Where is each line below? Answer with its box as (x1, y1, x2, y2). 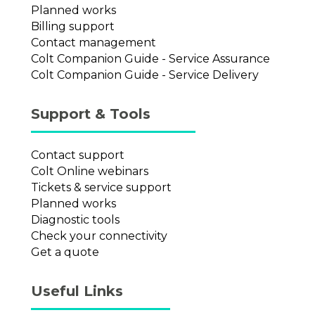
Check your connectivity (31, 229, 167, 243)
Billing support (31, 19, 115, 33)
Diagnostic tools (31, 212, 120, 226)
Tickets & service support (31, 180, 172, 194)
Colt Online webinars (31, 164, 148, 178)
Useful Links (31, 282, 123, 300)
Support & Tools (31, 105, 150, 122)
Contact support (31, 148, 124, 162)
